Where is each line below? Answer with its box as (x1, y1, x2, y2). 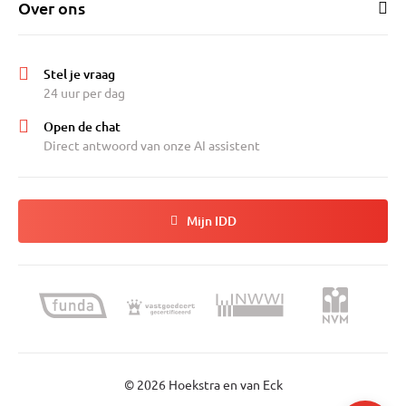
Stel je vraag (43, 65, 115, 82)
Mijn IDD (186, 212, 237, 229)
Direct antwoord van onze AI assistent (43, 137, 260, 153)
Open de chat (43, 118, 121, 135)
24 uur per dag (43, 84, 125, 101)
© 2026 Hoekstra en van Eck (123, 376, 283, 392)
